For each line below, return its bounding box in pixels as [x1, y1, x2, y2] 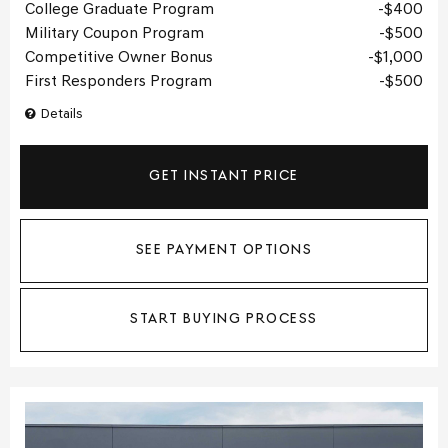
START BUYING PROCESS [130, 312, 318, 328]
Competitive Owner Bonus [25, 49, 213, 66]
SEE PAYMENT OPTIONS [135, 243, 313, 259]
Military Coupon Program [25, 25, 204, 42]
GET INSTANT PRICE [149, 169, 299, 185]
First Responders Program [25, 73, 212, 90]
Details [40, 106, 83, 122]
